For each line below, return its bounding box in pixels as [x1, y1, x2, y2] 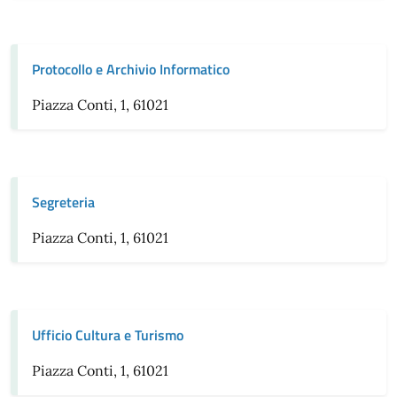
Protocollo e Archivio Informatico [32, 58, 230, 80]
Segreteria [32, 191, 95, 213]
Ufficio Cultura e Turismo [32, 324, 183, 346]
